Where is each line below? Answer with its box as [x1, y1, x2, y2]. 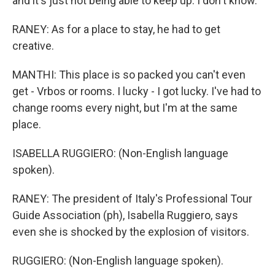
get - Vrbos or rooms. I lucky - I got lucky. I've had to [12, 85, 261, 98]
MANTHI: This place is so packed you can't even [12, 68, 246, 81]
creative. [12, 39, 54, 52]
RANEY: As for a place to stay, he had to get [12, 23, 220, 36]
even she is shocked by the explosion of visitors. [12, 225, 249, 238]
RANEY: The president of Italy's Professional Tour [12, 192, 252, 205]
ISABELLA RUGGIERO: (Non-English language [12, 147, 228, 160]
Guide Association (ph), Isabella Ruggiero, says [12, 209, 238, 222]
